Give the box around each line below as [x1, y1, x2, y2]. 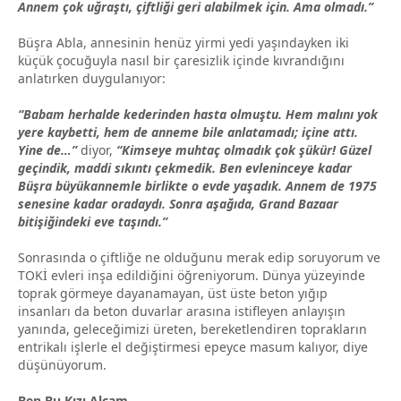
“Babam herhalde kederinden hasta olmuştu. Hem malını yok [18, 105, 378, 123]
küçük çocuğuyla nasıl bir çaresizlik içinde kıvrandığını [18, 51, 345, 69]
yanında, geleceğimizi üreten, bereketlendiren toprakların [18, 320, 367, 337]
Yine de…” [18, 141, 77, 158]
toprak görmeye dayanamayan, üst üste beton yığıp [18, 284, 328, 302]
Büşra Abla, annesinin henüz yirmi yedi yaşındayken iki [18, 33, 349, 51]
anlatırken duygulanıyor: [18, 69, 166, 87]
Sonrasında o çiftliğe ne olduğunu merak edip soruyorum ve [18, 248, 380, 266]
